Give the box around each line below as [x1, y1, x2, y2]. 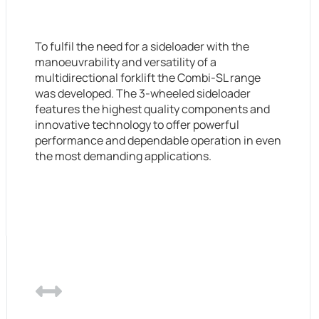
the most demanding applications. [34, 147, 211, 164]
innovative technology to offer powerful [34, 116, 239, 132]
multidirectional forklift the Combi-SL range [34, 69, 261, 85]
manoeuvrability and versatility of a [34, 53, 216, 70]
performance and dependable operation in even [34, 132, 281, 148]
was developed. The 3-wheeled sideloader [34, 85, 251, 101]
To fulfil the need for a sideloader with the [34, 38, 249, 54]
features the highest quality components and [34, 100, 270, 117]
